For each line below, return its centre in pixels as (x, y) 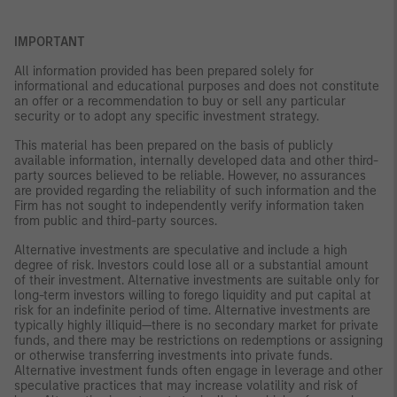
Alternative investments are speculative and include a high (181, 251)
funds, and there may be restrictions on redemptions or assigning (198, 341)
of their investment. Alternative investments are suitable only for (197, 281)
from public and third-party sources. (116, 222)
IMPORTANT (50, 43)
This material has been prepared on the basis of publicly (174, 146)
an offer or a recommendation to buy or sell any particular (180, 102)
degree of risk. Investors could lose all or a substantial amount (191, 266)
